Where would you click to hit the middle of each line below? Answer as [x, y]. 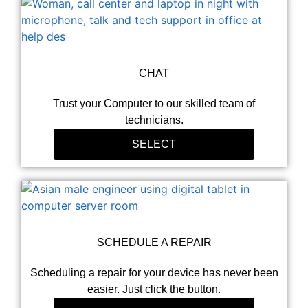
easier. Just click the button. [154, 289]
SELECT [154, 144]
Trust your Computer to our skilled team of [154, 103]
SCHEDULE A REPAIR [154, 242]
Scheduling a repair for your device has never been [154, 272]
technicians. [154, 120]
